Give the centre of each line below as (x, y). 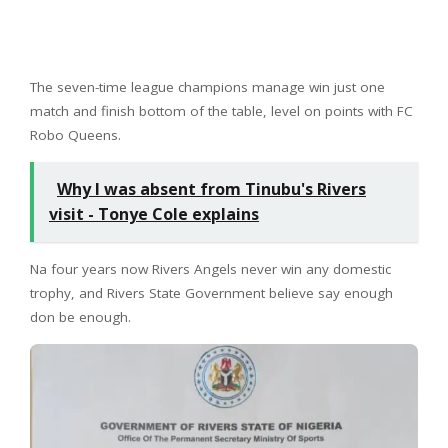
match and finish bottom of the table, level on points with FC (221, 111)
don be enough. (80, 317)
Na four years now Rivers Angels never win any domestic (210, 269)
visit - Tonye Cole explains (154, 214)
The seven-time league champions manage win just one (207, 87)
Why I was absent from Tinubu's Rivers (211, 189)
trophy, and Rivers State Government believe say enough (211, 293)
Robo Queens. (75, 135)
